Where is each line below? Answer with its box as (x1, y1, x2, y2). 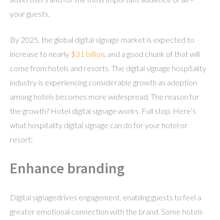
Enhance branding (10, 159, 125, 177)
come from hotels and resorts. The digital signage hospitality (10, 63, 206, 73)
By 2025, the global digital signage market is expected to (10, 35, 194, 44)
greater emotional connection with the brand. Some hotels (10, 207, 203, 216)
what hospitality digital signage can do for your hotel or (10, 120, 188, 130)
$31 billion (71, 49, 105, 58)
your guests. (10, 9, 50, 18)
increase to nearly (10, 49, 71, 58)
